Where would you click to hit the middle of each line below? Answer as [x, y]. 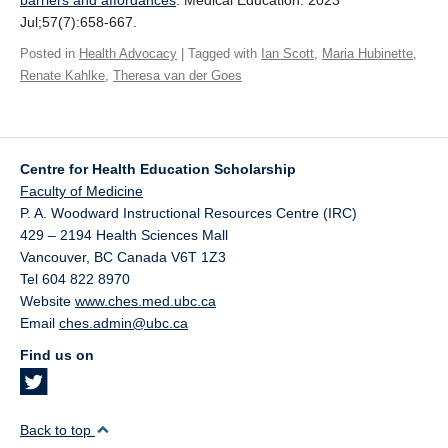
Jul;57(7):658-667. [78, 22]
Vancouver [53, 257]
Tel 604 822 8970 [75, 279]
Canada [142, 257]
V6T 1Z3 [198, 257]
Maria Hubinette [367, 53]
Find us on [57, 355]
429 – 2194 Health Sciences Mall [124, 235]
